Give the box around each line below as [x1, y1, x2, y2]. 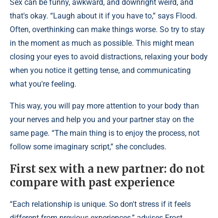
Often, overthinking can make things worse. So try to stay [10, 25, 205, 34]
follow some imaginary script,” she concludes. [10, 142, 166, 151]
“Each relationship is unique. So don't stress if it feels [10, 200, 191, 209]
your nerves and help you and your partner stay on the [10, 115, 194, 124]
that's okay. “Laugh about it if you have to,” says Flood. [10, 11, 197, 20]
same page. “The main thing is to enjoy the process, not [10, 128, 200, 138]
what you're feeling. [10, 79, 76, 89]
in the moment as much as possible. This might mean [10, 38, 194, 48]
